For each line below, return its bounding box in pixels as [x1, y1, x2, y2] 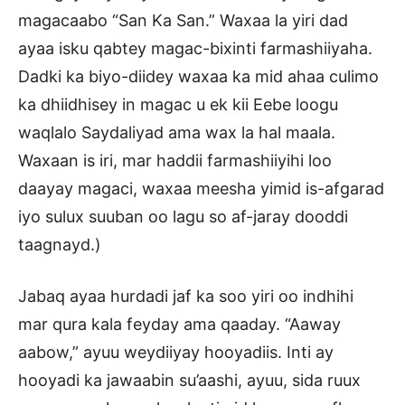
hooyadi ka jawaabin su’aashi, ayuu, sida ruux [18, 371, 361, 391]
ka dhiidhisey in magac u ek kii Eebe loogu [18, 95, 338, 115]
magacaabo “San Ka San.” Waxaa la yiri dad [18, 11, 348, 31]
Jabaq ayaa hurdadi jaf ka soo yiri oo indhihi [18, 287, 353, 306]
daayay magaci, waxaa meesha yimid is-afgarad [18, 179, 384, 199]
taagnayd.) [18, 235, 101, 255]
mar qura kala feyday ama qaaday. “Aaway [18, 315, 341, 334]
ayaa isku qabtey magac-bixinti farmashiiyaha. [18, 39, 372, 59]
